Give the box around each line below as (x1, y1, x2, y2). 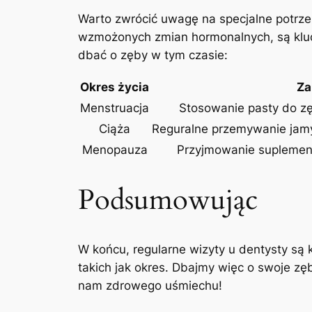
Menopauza (81, 143, 148, 157)
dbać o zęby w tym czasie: (78, 48, 228, 63)
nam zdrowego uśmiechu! (78, 279, 222, 293)
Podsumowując (78, 181, 258, 220)
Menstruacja (80, 101, 149, 116)
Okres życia (80, 80, 149, 95)
